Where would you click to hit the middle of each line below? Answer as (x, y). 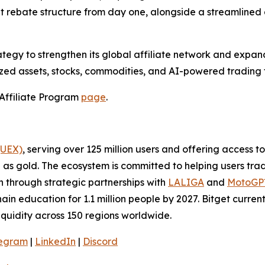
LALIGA (186, 182)
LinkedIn (55, 241)
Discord (100, 241)
